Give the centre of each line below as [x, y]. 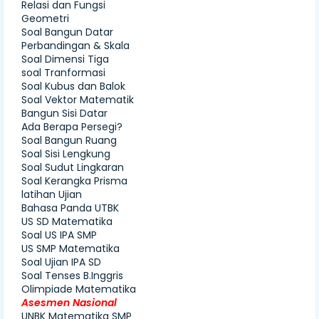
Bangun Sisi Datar [64, 114]
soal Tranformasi [63, 73]
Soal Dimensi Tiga [65, 59]
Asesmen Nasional [69, 303]
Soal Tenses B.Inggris [72, 276]
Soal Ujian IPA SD [61, 262]
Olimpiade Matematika [79, 289]
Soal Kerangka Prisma [74, 181]
